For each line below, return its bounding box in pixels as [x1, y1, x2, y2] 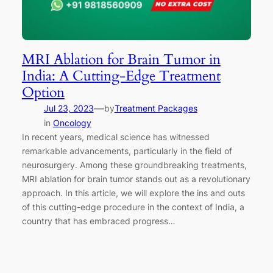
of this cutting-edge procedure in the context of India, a [21, 202, 244, 213]
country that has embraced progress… [21, 216, 175, 227]
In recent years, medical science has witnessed [21, 132, 210, 143]
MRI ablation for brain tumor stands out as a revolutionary [21, 174, 250, 185]
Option [21, 83, 65, 102]
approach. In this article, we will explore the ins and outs [21, 188, 245, 199]
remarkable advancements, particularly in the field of [21, 146, 232, 157]
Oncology [52, 118, 91, 129]
